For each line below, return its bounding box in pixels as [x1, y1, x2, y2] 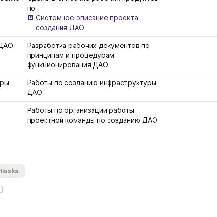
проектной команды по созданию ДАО [27, 116, 159, 124]
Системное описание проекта [36, 14, 139, 22]
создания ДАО [36, 23, 85, 31]
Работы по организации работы [27, 106, 134, 114]
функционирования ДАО [27, 61, 108, 69]
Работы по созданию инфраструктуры [27, 78, 156, 87]
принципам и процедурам [27, 51, 114, 59]
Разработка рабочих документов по [27, 41, 150, 49]
